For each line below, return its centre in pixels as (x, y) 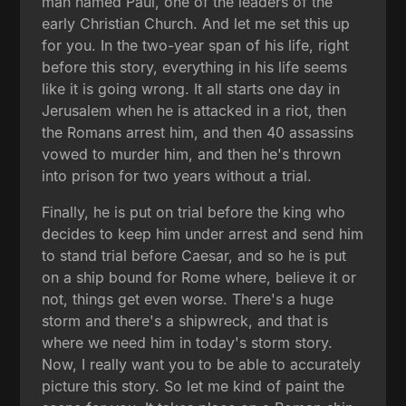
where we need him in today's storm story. (188, 342)
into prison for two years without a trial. (177, 175)
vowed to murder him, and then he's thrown (192, 154)
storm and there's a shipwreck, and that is (185, 320)
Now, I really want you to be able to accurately (202, 364)
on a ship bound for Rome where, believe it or (199, 277)
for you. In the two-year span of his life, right (196, 45)
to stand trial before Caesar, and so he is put (194, 255)
